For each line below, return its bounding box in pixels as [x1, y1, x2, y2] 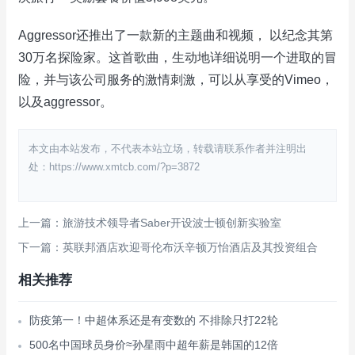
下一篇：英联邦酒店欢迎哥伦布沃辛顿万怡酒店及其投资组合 [18, 241, 318, 254]
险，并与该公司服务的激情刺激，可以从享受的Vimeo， [18, 73, 334, 86]
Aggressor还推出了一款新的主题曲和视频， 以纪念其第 [18, 29, 333, 42]
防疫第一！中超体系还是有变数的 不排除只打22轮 [29, 314, 278, 326]
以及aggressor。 [18, 95, 113, 109]
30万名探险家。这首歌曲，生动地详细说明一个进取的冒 [18, 51, 337, 64]
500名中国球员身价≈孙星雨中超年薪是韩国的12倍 [29, 338, 278, 351]
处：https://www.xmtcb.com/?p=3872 [29, 161, 200, 173]
